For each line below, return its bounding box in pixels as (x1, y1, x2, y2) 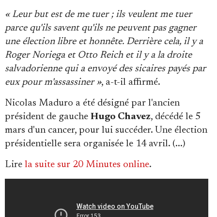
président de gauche (5, 112, 91, 122)
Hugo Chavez (91, 112, 151, 122)
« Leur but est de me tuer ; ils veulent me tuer (5, 10, 192, 19)
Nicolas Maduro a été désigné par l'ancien (5, 98, 180, 108)
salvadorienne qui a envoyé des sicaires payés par (5, 64, 206, 74)
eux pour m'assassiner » (5, 77, 101, 87)
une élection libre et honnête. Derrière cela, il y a (5, 37, 203, 46)
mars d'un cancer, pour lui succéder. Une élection (5, 125, 207, 135)
